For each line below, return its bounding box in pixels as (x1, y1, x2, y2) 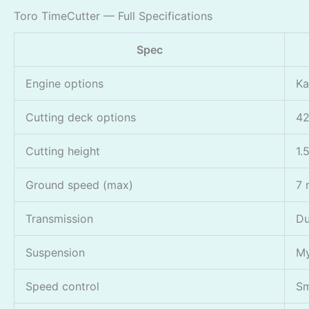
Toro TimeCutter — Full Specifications (14, 8, 212, 23)
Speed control (26, 279, 99, 293)
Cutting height (26, 143, 100, 158)
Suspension (26, 245, 85, 259)
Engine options (26, 76, 103, 90)
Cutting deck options (26, 110, 136, 124)
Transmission (26, 211, 93, 226)
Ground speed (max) (26, 177, 133, 192)
